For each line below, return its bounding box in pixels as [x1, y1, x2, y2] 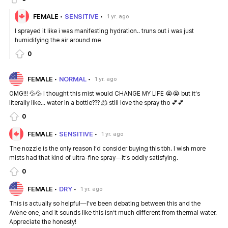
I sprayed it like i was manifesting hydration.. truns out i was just [15, 27, 194, 35]
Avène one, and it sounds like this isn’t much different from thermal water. [9, 209, 217, 217]
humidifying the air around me [15, 37, 101, 44]
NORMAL [59, 75, 87, 83]
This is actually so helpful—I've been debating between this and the [9, 200, 201, 208]
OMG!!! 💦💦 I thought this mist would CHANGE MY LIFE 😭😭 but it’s [9, 90, 200, 98]
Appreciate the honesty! [9, 218, 76, 226]
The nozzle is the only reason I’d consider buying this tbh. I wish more [9, 145, 206, 153]
